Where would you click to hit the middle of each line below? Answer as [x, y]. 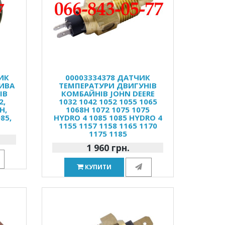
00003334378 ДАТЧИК [108, 77]
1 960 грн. [108, 148]
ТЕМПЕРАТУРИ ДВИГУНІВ [108, 85]
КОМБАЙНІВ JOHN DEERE [108, 93]
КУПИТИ [98, 167]
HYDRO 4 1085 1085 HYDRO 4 [108, 118]
